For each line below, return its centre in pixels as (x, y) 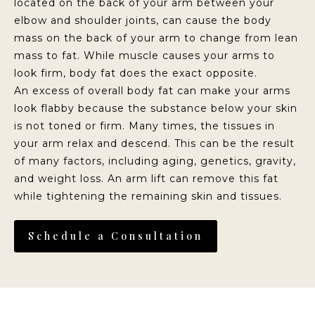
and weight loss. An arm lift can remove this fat (146, 179)
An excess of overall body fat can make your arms (152, 91)
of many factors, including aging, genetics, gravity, (155, 161)
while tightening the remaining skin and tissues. (148, 197)
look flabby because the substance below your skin (156, 109)
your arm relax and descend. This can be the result (154, 144)
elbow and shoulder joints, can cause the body (143, 21)
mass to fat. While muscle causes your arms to (144, 56)
